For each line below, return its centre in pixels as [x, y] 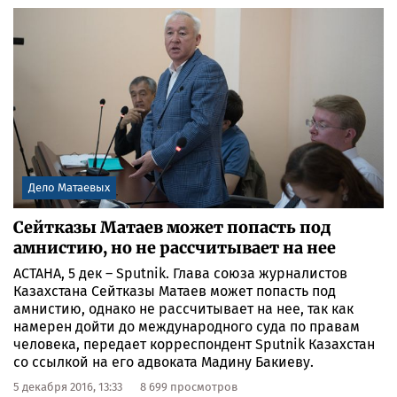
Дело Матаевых [69, 187]
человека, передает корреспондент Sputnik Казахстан [194, 344]
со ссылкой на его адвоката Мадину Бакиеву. [163, 362]
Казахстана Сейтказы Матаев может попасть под [175, 291]
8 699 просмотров [189, 386]
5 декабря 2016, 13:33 [68, 386]
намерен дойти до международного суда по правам [187, 326]
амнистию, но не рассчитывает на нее [175, 247]
